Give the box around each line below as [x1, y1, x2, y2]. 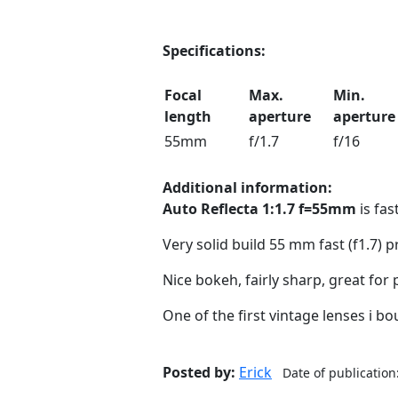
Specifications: [163, 41, 266, 60]
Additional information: [163, 178, 332, 197]
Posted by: [163, 362, 235, 382]
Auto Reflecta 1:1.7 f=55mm [163, 199, 356, 219]
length [164, 107, 211, 126]
